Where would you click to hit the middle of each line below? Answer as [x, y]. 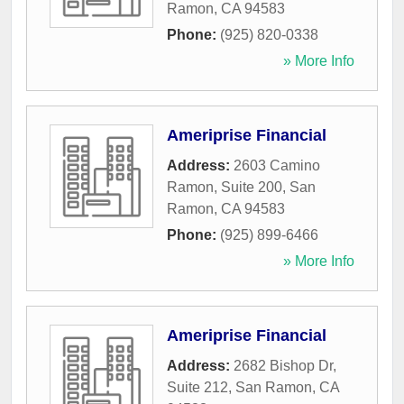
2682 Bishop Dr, [285, 366]
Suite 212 [197, 388]
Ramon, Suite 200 [225, 188]
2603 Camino [277, 166]
